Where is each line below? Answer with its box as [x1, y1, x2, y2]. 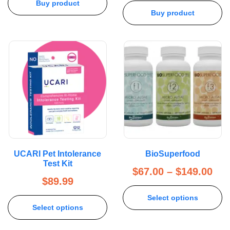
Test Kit [43, 159, 72, 168]
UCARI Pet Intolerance [14, 149, 101, 159]
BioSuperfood [145, 149, 200, 159]
